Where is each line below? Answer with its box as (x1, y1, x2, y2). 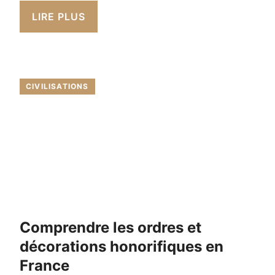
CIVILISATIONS (26, 81, 89, 91)
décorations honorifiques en (20, 237, 223, 255)
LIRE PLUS (32, 10, 85, 23)
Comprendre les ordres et (20, 218, 201, 236)
